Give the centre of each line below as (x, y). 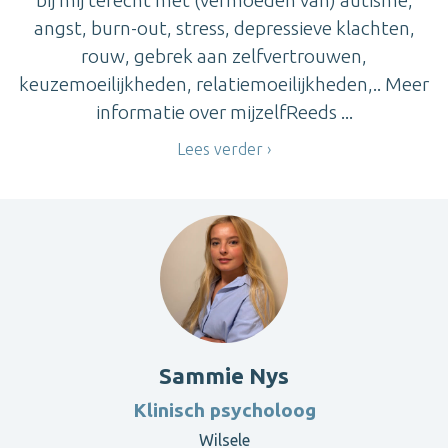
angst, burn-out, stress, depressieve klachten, (224, 27)
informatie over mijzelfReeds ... (224, 111)
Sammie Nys (224, 376)
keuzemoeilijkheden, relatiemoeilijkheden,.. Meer (224, 83)
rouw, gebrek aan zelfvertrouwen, (224, 55)
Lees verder (220, 149)
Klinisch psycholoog (224, 410)
